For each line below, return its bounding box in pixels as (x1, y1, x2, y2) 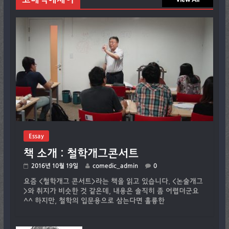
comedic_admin (92, 162, 138, 169)
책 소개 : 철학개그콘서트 (23, 147, 139, 159)
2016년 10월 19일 (31, 162, 78, 169)
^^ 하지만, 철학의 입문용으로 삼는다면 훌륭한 (23, 197, 165, 204)
